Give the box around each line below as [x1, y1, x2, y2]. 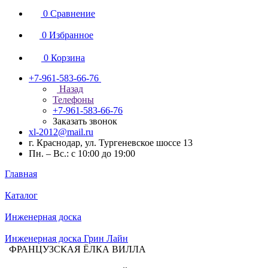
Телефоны [53, 95, 94, 105]
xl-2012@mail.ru [29, 127, 93, 137]
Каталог [5, 190, 38, 200]
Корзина [51, 53, 85, 63]
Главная [5, 169, 37, 179]
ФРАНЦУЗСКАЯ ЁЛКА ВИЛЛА [9, 244, 146, 254]
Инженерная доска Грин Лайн [5, 233, 128, 243]
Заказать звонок [53, 116, 117, 126]
